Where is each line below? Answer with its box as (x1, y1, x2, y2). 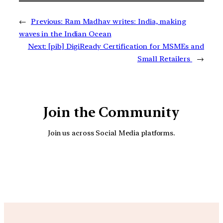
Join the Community (43, 104, 180, 120)
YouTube (75, 150, 169, 180)
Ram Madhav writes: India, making (64, 16, 186, 26)
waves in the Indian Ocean (19, 29, 111, 38)
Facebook (99, 150, 201, 180)
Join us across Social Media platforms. (47, 128, 176, 137)
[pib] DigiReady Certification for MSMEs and (48, 41, 204, 51)
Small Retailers (137, 54, 193, 63)
